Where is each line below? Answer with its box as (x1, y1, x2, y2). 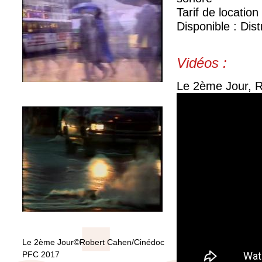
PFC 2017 (22, 250, 60, 259)
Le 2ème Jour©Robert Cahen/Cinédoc (22, 237, 164, 247)
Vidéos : (177, 55, 227, 71)
